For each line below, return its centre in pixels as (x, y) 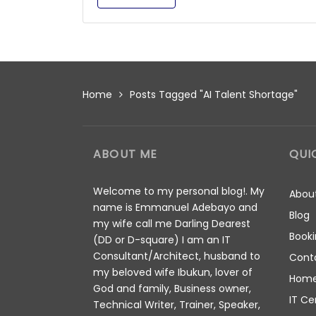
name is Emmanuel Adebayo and (175, 207)
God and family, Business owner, (172, 288)
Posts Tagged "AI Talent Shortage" (214, 94)
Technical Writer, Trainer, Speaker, (177, 305)
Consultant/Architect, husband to (177, 256)
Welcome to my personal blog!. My (179, 191)
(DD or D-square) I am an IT (162, 240)
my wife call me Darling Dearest (172, 224)
